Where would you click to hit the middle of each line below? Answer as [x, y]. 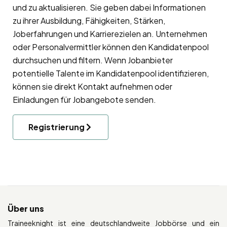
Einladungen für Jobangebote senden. [84, 100]
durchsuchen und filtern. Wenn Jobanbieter [93, 60]
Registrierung [56, 127]
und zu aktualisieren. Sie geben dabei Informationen [109, 8]
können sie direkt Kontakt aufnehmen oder [92, 87]
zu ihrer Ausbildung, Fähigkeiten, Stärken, [89, 21]
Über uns [26, 209]
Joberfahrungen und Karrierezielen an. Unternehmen [110, 34]
